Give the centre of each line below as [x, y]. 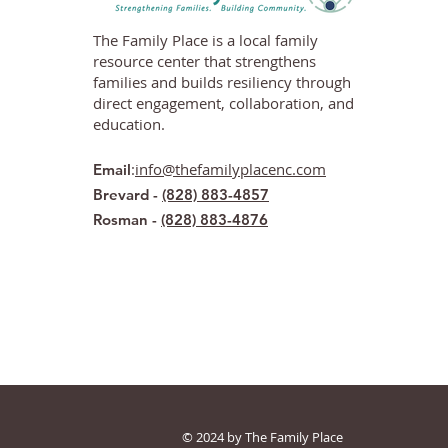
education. [129, 124]
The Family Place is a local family [205, 40]
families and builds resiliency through [222, 82]
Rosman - [127, 219]
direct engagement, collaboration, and [223, 103]
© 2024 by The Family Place [262, 437]
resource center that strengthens [204, 61]
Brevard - [127, 194]
